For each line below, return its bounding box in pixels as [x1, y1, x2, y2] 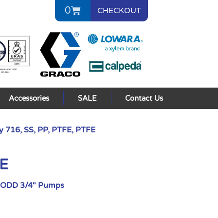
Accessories [9, 93, 50, 103]
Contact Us [125, 93, 163, 103]
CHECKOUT [97, 6, 141, 16]
